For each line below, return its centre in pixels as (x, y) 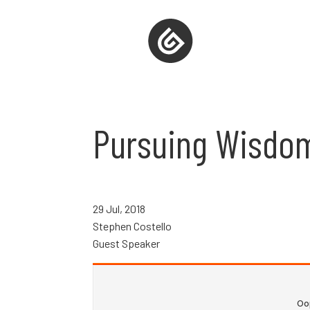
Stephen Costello (133, 226)
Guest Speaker (127, 243)
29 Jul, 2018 (119, 208)
